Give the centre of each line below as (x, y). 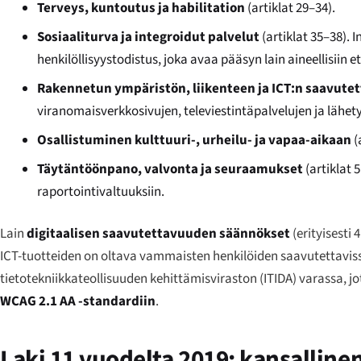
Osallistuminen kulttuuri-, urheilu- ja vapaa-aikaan (195, 140)
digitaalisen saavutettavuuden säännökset (158, 233)
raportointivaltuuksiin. (101, 191)
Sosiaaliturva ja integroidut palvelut (149, 37)
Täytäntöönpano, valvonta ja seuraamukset (170, 169)
